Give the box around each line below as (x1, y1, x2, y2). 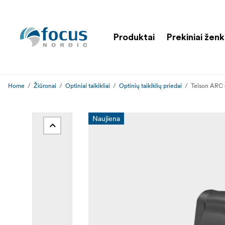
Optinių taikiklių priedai (119, 82, 182, 89)
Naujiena (92, 114, 120, 123)
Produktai (114, 32, 155, 42)
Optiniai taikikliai (65, 82, 110, 89)
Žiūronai (34, 82, 56, 89)
